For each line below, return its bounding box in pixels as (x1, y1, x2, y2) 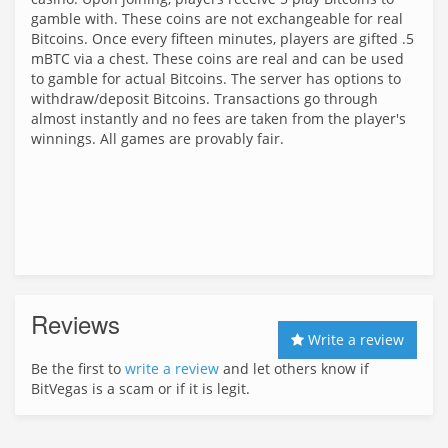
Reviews (31, 306, 120, 341)
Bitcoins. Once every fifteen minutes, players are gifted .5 (31, 29, 414, 48)
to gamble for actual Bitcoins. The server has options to (31, 69, 401, 88)
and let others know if (219, 359, 369, 378)
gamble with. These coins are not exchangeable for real (31, 9, 403, 28)
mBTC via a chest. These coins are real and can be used (31, 49, 404, 68)
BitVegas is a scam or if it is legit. (31, 379, 250, 398)
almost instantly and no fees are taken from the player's (31, 109, 406, 128)
